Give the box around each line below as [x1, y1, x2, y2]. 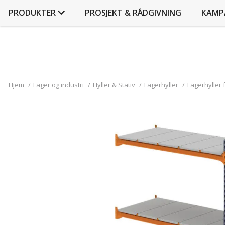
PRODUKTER [9, 7, 56, 18]
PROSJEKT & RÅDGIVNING [85, 7, 181, 18]
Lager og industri [33, 80, 84, 89]
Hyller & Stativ [93, 80, 135, 89]
